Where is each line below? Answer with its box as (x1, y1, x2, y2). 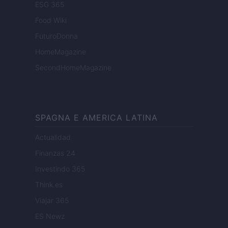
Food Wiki (35, 16, 67, 25)
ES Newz (35, 212, 65, 221)
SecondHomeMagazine (35, 63, 111, 72)
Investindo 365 (35, 164, 85, 174)
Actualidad (35, 133, 71, 142)
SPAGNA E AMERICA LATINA (35, 112, 158, 123)
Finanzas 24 (35, 149, 75, 158)
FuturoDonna (35, 32, 78, 41)
